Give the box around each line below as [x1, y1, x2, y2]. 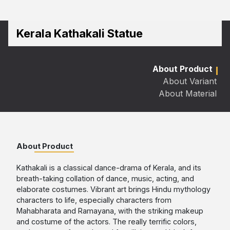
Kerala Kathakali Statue [16, 27, 143, 41]
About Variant [162, 76, 217, 87]
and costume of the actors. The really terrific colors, [16, 217, 197, 226]
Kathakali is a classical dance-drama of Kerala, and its [16, 163, 201, 172]
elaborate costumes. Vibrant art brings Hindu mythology [16, 185, 210, 194]
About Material [158, 88, 217, 99]
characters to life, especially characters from [16, 196, 171, 205]
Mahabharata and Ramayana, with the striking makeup [16, 206, 203, 216]
